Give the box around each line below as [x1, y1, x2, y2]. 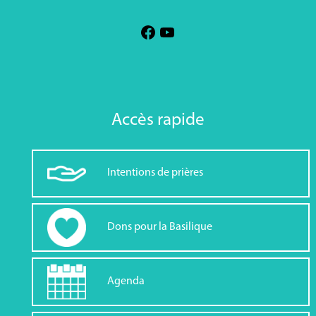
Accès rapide [111, 111, 205, 129]
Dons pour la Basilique [107, 221, 212, 233]
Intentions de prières [107, 167, 203, 179]
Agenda [107, 275, 145, 287]
